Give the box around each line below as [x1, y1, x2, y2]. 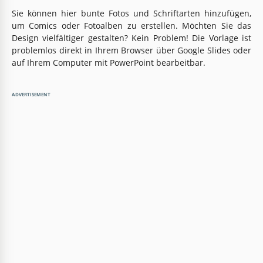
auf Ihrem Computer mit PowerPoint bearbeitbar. [12, 56, 205, 68]
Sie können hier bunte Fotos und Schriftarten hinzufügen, [12, 7, 251, 19]
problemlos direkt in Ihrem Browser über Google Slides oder [12, 44, 251, 56]
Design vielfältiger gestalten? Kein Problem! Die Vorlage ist [12, 32, 251, 43]
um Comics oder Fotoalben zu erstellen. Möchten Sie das [12, 19, 251, 31]
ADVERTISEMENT [12, 90, 50, 97]
